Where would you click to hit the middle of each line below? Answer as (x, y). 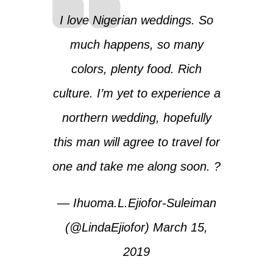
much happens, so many (136, 44)
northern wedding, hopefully (136, 117)
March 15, (180, 227)
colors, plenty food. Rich (136, 69)
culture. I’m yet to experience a (136, 93)
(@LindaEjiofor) (109, 227)
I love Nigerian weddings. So (136, 20)
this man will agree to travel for (136, 142)
